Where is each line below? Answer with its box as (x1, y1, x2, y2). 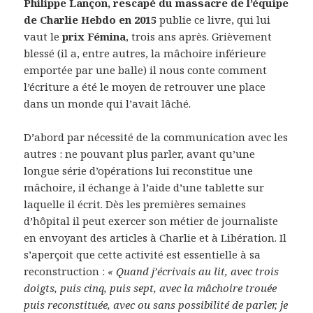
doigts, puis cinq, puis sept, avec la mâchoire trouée (24, 280, 277, 295)
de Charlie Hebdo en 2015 (24, 12, 157, 27)
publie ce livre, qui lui (156, 12, 271, 27)
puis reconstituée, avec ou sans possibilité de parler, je (24, 297, 289, 312)
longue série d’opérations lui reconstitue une (24, 163, 254, 177)
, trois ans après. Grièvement (126, 29, 272, 43)
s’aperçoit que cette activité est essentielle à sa (24, 247, 261, 261)
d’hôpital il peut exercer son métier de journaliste (24, 213, 279, 228)
